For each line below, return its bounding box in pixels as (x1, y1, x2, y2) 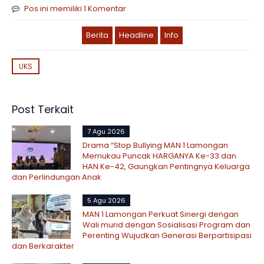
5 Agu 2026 (87, 195, 126, 205)
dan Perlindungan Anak (12, 171, 101, 183)
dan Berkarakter (12, 240, 74, 252)
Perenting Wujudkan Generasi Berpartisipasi (82, 229, 252, 241)
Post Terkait (12, 101, 74, 117)
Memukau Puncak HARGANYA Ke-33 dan (82, 150, 236, 161)
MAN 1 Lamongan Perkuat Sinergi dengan (82, 208, 239, 220)
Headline (118, 29, 154, 41)
